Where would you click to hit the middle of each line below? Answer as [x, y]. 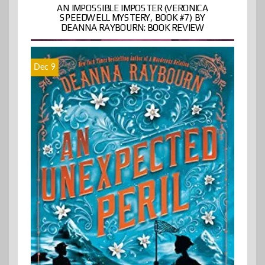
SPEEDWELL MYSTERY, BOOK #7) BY [132, 18]
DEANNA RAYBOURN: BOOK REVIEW [132, 28]
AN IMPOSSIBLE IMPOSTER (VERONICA [132, 8]
